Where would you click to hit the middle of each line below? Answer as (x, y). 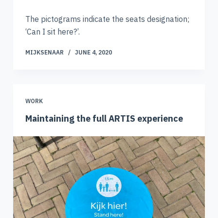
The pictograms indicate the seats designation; (107, 19)
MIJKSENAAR (44, 52)
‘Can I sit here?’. (52, 31)
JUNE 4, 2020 (93, 52)
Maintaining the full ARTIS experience (104, 119)
